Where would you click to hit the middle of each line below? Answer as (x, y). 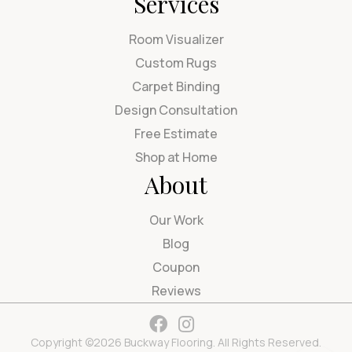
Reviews (176, 290)
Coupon (176, 267)
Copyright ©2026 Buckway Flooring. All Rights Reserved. (176, 342)
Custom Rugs (176, 62)
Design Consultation (176, 110)
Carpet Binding (176, 86)
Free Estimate (176, 133)
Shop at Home (176, 157)
